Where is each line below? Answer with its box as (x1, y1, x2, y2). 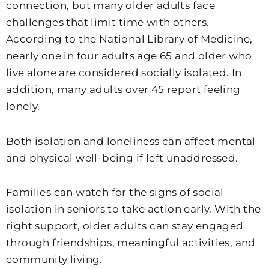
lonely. (6, 100, 40, 112)
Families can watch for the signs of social (6, 186, 224, 199)
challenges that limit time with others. (6, 16, 210, 28)
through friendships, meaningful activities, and (6, 237, 256, 249)
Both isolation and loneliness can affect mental (6, 134, 256, 147)
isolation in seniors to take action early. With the (6, 203, 261, 216)
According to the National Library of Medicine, (6, 32, 253, 45)
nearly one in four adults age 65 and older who (6, 49, 252, 62)
